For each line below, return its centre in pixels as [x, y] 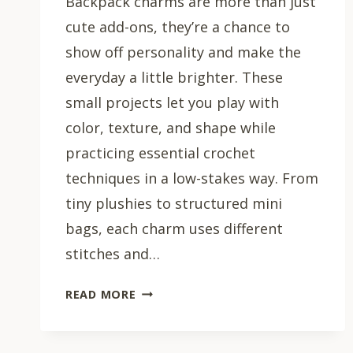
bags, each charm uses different [174, 228]
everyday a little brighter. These [174, 77]
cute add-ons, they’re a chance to [178, 26]
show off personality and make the [183, 52]
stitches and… [113, 253]
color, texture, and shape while [171, 127]
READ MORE [101, 294]
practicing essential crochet [160, 152]
